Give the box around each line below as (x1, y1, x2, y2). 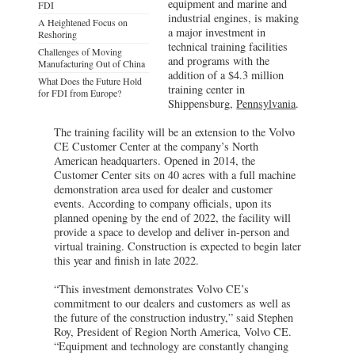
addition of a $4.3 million (168, 67, 284, 82)
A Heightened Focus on (38, 15, 128, 29)
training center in (168, 81, 246, 97)
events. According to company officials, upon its (54, 195, 272, 211)
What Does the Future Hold (38, 74, 142, 87)
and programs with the (168, 52, 270, 68)
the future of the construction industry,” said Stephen (54, 309, 293, 325)
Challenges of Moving (38, 44, 122, 58)
